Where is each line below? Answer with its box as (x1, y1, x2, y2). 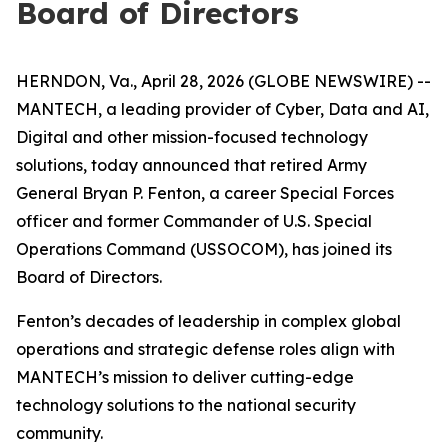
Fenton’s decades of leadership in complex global (16, 311, 401, 331)
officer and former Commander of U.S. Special (16, 211, 372, 231)
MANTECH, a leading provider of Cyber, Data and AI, (16, 99, 429, 119)
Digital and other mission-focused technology (16, 127, 368, 147)
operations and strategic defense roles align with (16, 339, 395, 359)
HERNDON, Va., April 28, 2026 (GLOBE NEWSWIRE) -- (16, 71, 431, 91)
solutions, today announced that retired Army (16, 155, 367, 175)
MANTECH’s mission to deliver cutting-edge (16, 367, 354, 387)
